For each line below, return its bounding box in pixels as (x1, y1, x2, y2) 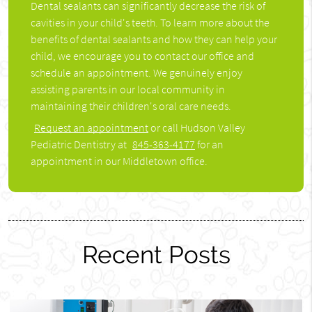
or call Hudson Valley (148, 120, 246, 135)
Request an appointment (34, 120, 149, 135)
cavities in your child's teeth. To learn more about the (31, 15, 270, 29)
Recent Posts (81, 240, 231, 269)
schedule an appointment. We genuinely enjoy (31, 65, 243, 79)
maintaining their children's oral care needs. (31, 98, 232, 113)
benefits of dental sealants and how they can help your (31, 31, 278, 46)
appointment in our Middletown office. (31, 154, 208, 169)
